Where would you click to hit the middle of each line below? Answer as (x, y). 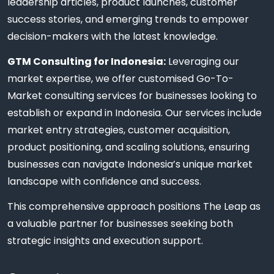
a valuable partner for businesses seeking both (120, 223)
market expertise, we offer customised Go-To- (120, 78)
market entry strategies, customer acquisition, (119, 130)
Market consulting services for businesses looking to (132, 95)
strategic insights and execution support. (105, 240)
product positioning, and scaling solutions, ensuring (128, 147)
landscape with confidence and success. (104, 181)
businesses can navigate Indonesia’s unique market (130, 164)
